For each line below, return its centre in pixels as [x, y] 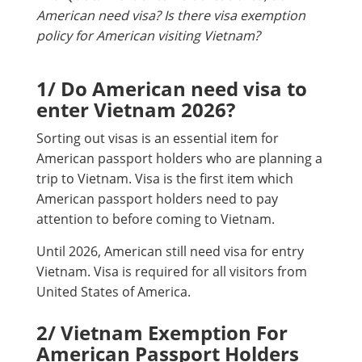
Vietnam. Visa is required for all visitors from [172, 272]
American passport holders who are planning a [179, 159]
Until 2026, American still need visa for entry [170, 252]
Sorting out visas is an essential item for [158, 139]
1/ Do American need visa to [172, 89]
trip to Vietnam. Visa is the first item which [165, 179]
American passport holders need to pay [157, 199]
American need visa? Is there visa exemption [171, 16]
